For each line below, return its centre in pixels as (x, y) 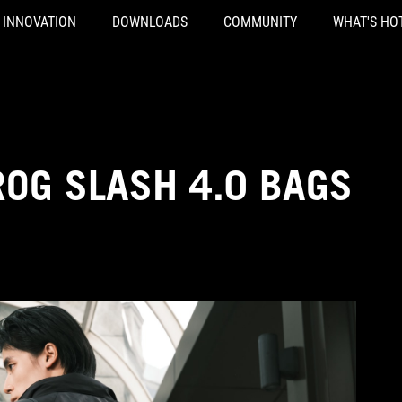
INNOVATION (39, 22)
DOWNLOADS (150, 22)
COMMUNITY (260, 22)
